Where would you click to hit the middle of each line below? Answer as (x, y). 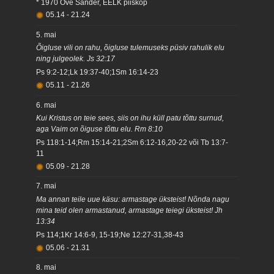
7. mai (46, 186)
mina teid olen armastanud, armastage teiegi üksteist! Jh (130, 211)
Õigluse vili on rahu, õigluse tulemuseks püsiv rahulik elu (131, 48)
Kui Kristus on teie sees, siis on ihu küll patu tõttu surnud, (130, 118)
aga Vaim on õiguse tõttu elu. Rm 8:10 (100, 129)
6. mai (46, 105)
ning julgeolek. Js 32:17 (76, 59)
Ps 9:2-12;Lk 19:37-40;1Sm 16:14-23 (98, 72)
